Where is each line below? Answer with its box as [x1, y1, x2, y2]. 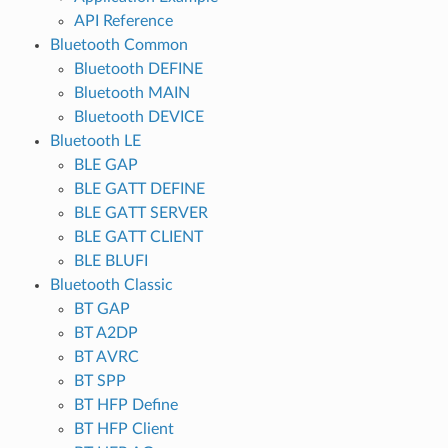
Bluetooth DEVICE [73, 108, 204, 125]
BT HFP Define [73, 396, 178, 413]
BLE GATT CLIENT [73, 228, 203, 245]
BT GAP [73, 300, 130, 317]
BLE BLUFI [73, 252, 148, 269]
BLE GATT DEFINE [73, 180, 205, 197]
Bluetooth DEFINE [73, 60, 203, 77]
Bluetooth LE [49, 132, 141, 149]
